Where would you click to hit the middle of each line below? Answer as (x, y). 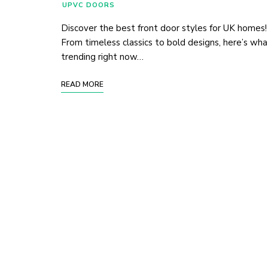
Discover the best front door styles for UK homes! (164, 28)
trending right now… (102, 57)
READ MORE (82, 84)
